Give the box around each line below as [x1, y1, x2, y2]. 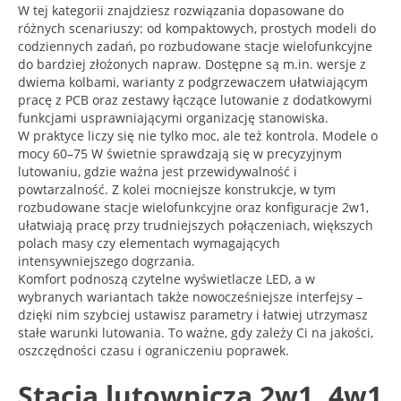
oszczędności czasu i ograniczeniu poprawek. [18, 341, 289, 359]
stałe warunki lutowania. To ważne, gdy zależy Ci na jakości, [18, 323, 373, 341]
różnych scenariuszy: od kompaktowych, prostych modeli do [18, 19, 376, 37]
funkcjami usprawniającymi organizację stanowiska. [18, 108, 328, 126]
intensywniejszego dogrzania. [18, 252, 195, 269]
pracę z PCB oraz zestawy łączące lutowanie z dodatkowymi [18, 90, 372, 108]
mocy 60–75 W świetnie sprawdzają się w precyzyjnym [18, 144, 342, 162]
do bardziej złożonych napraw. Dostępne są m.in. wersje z [18, 55, 366, 73]
